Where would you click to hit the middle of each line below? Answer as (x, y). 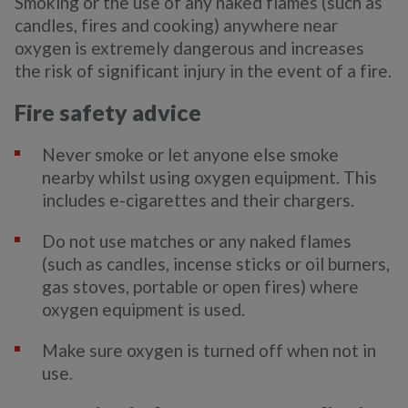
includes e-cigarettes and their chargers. (198, 200)
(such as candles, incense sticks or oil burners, (216, 264)
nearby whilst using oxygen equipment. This (209, 177)
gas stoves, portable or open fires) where (200, 286)
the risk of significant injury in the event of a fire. (203, 71)
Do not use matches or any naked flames (197, 241)
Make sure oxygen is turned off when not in (209, 350)
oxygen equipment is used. (143, 309)
